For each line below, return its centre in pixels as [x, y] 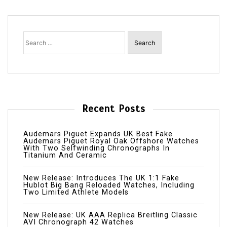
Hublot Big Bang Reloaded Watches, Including [109, 185]
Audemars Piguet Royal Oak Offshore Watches [111, 141]
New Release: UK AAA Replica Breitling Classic [110, 215]
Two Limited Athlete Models [76, 192]
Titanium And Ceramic [65, 155]
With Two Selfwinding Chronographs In [97, 148]
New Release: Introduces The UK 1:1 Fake [101, 178]
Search [36, 34]
